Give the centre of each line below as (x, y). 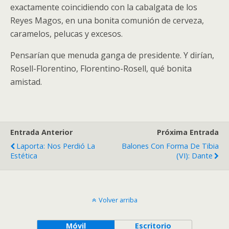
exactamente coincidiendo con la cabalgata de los (104, 7)
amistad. (26, 82)
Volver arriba (118, 200)
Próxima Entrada (188, 132)
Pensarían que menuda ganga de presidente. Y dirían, (112, 55)
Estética (24, 156)
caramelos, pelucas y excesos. (66, 34)
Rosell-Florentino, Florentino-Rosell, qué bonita (101, 68)
